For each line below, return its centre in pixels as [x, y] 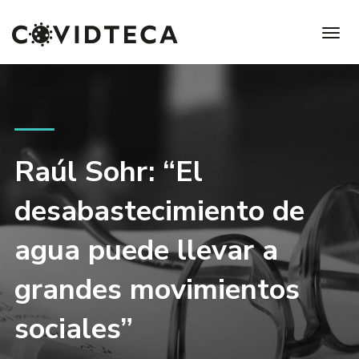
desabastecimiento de [159, 211]
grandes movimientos [157, 290]
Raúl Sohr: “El [108, 172]
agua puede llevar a [146, 250]
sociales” [73, 329]
